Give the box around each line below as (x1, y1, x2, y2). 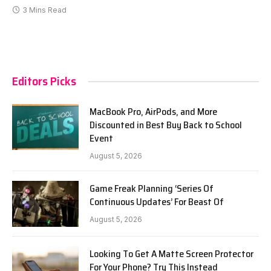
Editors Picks (12, 71, 76, 91)
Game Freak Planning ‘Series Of (90, 181, 214, 197)
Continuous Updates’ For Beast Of (90, 194, 224, 210)
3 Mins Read (22, 5, 67, 15)
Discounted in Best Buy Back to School (90, 117, 242, 133)
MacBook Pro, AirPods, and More (90, 104, 217, 120)
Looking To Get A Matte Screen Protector (90, 246, 253, 262)
